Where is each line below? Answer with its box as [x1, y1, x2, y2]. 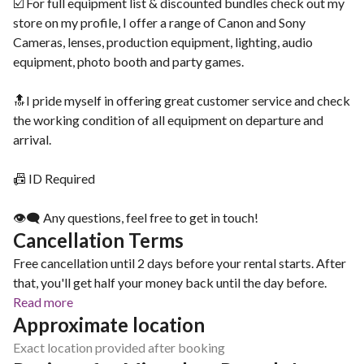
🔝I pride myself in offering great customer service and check [13, 93, 350, 108]
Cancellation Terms [13, 228, 184, 252]
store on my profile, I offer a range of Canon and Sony [13, 15, 305, 30]
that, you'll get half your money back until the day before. [13, 275, 327, 290]
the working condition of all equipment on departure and [13, 112, 323, 128]
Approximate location [13, 313, 205, 336]
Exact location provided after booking [13, 340, 225, 355]
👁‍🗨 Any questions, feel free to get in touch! [13, 210, 258, 225]
